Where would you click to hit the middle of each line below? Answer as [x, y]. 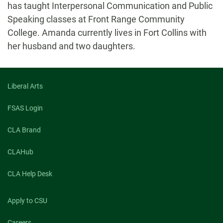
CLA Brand [24, 130]
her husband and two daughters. [71, 46]
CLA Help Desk [30, 174]
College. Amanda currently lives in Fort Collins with [107, 33]
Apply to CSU [27, 201]
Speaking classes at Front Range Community [96, 19]
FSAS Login [25, 108]
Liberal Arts [25, 86]
